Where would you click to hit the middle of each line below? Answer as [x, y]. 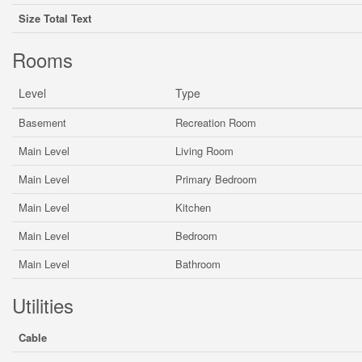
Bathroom [198, 264]
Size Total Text [55, 18]
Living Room [204, 151]
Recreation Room [216, 122]
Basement [42, 122]
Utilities [43, 305]
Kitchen [193, 207]
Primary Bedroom [216, 179]
